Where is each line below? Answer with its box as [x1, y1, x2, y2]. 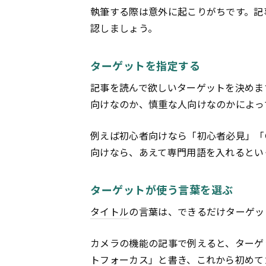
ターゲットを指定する [90, 58, 201, 74]
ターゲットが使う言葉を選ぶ [90, 182, 234, 198]
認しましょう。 [90, 21, 158, 36]
